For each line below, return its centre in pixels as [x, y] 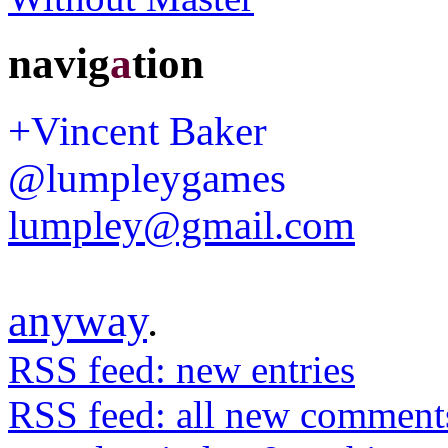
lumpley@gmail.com [181, 226]
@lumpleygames [147, 179]
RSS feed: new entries [181, 370]
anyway [77, 321]
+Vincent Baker [137, 132]
